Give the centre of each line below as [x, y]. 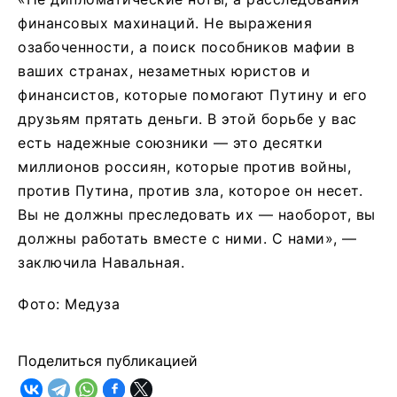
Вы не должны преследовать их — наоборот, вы [197, 215]
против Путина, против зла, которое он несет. [190, 191]
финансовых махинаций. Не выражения [165, 23]
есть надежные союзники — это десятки [170, 143]
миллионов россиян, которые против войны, [184, 167]
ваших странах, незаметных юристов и [164, 71]
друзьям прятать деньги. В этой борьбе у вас [187, 119]
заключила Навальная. [101, 263]
